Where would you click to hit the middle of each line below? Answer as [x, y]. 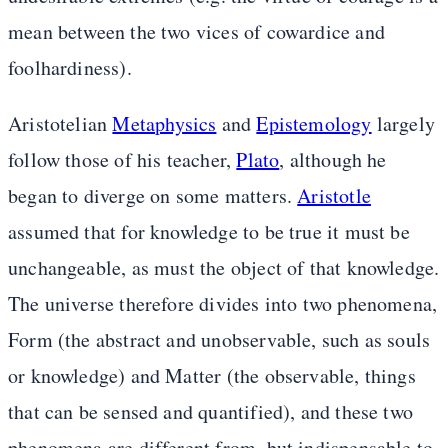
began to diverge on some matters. [153, 196]
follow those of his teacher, [122, 160]
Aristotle [334, 196]
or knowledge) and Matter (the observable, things [212, 376]
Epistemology [314, 124]
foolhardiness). [70, 68]
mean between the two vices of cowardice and [196, 32]
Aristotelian [60, 124]
